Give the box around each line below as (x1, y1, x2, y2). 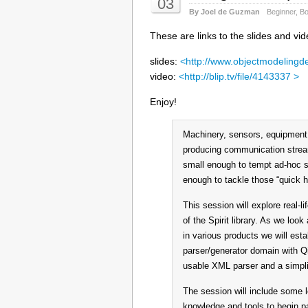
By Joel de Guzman (189, 7, 260, 16)
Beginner (267, 7, 296, 16)
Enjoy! (150, 96, 177, 107)
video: (150, 70, 179, 82)
